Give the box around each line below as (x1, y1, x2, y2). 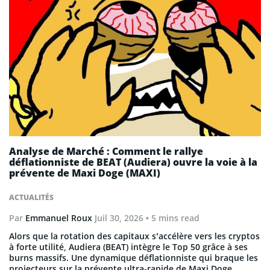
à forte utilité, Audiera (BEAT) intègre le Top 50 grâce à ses (9, 240, 248, 253)
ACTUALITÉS (9, 192, 54, 202)
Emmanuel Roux (25, 212, 92, 224)
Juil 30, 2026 (95, 212, 143, 224)
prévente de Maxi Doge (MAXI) (9, 166, 160, 180)
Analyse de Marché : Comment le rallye (9, 144, 203, 158)
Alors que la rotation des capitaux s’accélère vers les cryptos (9, 230, 260, 242)
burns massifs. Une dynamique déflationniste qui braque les (9, 251, 258, 263)
